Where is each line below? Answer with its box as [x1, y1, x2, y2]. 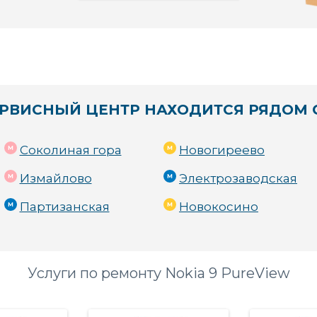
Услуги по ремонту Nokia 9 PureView [27, 265, 290, 282]
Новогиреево [179, 143, 265, 157]
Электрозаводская [179, 171, 297, 185]
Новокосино [179, 200, 258, 214]
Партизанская [19, 200, 110, 214]
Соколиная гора [19, 143, 122, 157]
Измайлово [19, 171, 92, 185]
